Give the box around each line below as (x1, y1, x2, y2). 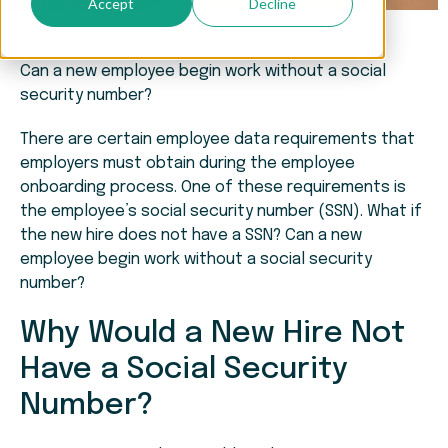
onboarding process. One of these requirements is (20, 179, 406, 197)
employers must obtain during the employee (20, 155, 355, 173)
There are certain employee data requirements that (20, 131, 415, 149)
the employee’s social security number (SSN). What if (20, 203, 422, 221)
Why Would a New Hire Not (20, 318, 405, 350)
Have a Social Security (20, 354, 348, 386)
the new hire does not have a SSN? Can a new (20, 227, 362, 245)
